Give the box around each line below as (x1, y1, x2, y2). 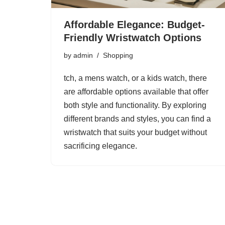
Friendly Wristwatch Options (64, 32, 201, 43)
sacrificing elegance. (64, 141, 137, 150)
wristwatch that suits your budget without (64, 128, 207, 137)
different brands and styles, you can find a (64, 114, 211, 123)
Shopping (103, 51, 133, 59)
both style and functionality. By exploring (64, 100, 206, 109)
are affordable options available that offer (64, 87, 208, 96)
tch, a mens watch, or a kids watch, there (64, 73, 207, 82)
